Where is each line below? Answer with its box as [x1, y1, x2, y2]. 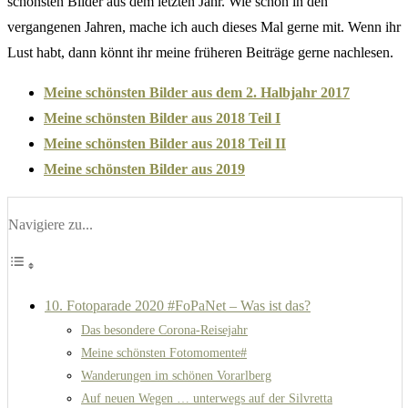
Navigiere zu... [8, 216, 93, 232]
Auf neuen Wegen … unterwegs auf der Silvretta [81, 390, 332, 405]
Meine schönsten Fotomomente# [81, 344, 247, 360]
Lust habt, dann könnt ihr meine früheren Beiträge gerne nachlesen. [7, 44, 393, 60]
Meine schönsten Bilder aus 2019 [44, 160, 245, 177]
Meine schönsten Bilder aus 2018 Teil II [44, 135, 286, 151]
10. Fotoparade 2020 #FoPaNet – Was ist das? [45, 297, 311, 313]
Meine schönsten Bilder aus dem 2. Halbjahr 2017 [44, 84, 350, 100]
